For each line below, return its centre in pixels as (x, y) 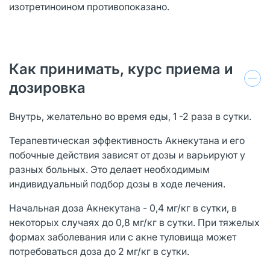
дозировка (47, 87)
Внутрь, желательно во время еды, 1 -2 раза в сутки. (130, 116)
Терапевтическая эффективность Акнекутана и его (127, 140)
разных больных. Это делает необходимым (109, 169)
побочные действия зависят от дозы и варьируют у (127, 155)
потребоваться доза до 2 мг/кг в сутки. (99, 251)
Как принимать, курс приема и (121, 69)
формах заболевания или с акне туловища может (123, 237)
